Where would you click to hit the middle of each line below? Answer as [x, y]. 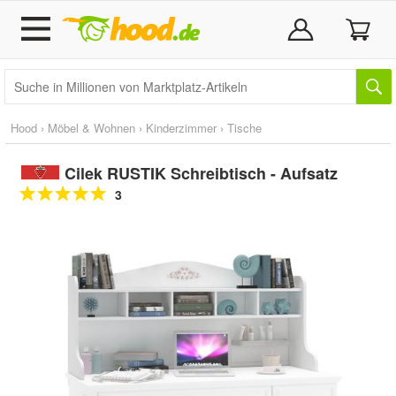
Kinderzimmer [181, 128]
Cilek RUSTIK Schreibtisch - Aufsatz [201, 173]
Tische [244, 128]
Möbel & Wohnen [91, 128]
